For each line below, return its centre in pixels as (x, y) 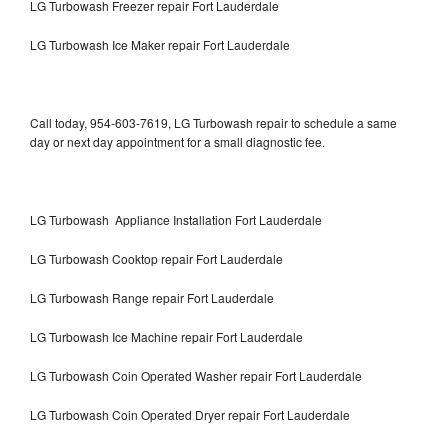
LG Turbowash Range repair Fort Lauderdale (152, 297)
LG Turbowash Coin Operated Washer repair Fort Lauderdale (196, 375)
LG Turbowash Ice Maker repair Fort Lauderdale (160, 44)
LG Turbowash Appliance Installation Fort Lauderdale (176, 219)
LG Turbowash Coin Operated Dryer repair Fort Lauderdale (190, 414)
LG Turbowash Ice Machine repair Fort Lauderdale (166, 336)
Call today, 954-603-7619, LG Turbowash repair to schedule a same (213, 122)
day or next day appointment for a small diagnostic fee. (177, 141)
